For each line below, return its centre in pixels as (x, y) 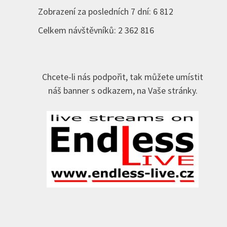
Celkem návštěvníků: (78, 30)
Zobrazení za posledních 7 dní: (95, 12)
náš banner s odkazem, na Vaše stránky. (123, 91)
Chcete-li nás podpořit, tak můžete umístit (123, 77)
